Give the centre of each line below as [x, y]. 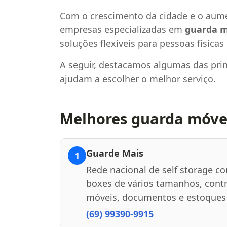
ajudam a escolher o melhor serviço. [138, 78]
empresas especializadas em [122, 29]
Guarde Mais [115, 153]
